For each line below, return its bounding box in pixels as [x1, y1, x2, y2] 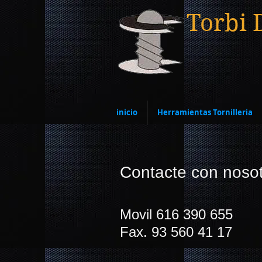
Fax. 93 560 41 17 [120, 224, 232, 240]
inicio [116, 107, 137, 118]
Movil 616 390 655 [120, 206, 233, 222]
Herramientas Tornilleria [157, 107, 253, 118]
